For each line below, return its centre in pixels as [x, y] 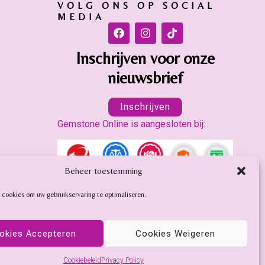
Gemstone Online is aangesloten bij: [132, 124]
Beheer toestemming [103, 170]
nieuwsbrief [146, 77]
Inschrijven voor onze [146, 58]
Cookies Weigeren [175, 233]
